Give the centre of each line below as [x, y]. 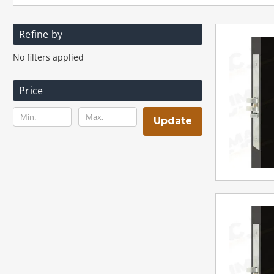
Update [173, 121]
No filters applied [48, 57]
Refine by [41, 34]
